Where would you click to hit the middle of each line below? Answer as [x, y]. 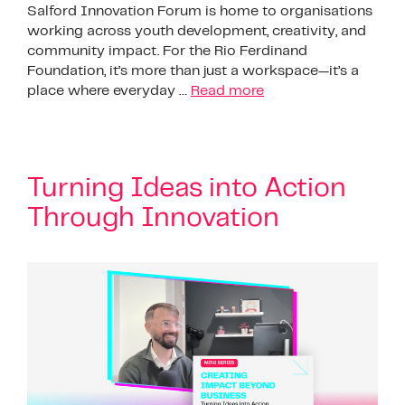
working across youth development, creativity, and [197, 31]
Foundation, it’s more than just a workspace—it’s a [193, 71]
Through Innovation [153, 218]
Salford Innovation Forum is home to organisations [200, 11]
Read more [227, 90]
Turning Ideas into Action [187, 188]
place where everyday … [109, 90]
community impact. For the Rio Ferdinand [167, 51]
